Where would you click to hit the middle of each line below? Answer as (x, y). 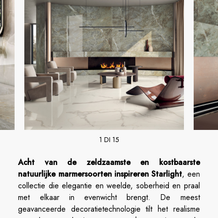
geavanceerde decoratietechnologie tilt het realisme (109, 209)
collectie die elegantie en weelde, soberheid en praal (109, 186)
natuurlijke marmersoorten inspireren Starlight (100, 174)
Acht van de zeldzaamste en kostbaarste (109, 162)
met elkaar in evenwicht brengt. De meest (109, 197)
